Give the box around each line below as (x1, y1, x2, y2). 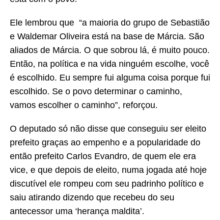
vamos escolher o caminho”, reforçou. (10, 100, 158, 110)
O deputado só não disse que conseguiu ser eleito (10, 124, 206, 134)
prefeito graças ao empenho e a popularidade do (10, 137, 200, 148)
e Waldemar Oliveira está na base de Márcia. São (10, 31, 204, 42)
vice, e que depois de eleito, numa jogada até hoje (10, 165, 207, 175)
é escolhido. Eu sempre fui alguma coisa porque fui (10, 73, 210, 83)
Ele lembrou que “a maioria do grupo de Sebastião (10, 18, 210, 28)
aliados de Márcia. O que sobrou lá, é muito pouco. (10, 45, 210, 55)
